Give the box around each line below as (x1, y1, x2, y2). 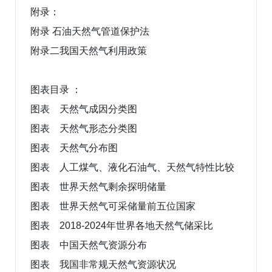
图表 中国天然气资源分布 (30, 239, 147, 250)
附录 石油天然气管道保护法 (30, 25, 149, 36)
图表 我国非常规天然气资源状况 (30, 259, 176, 270)
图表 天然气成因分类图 (30, 103, 137, 114)
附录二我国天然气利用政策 (30, 45, 147, 56)
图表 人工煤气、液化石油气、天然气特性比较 (30, 161, 234, 172)
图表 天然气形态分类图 (30, 123, 137, 134)
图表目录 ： (30, 84, 81, 95)
